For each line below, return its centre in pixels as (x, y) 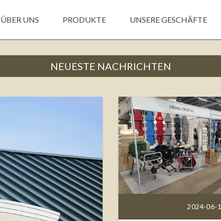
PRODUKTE (84, 19)
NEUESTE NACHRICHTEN (110, 66)
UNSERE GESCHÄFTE (168, 19)
